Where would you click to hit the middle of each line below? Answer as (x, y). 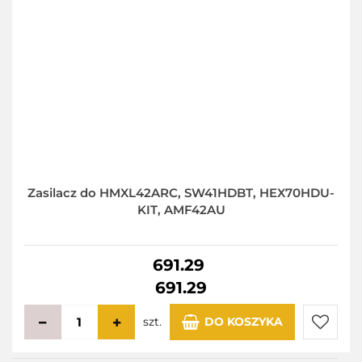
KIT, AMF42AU (181, 210)
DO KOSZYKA (244, 322)
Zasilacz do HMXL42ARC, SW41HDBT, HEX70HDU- (181, 193)
